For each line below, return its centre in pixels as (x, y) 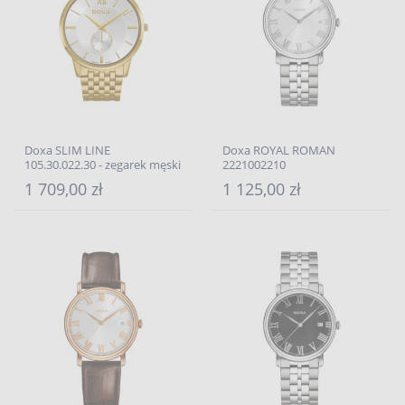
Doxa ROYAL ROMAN (279, 150)
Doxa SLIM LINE (67, 150)
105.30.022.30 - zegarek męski (103, 165)
